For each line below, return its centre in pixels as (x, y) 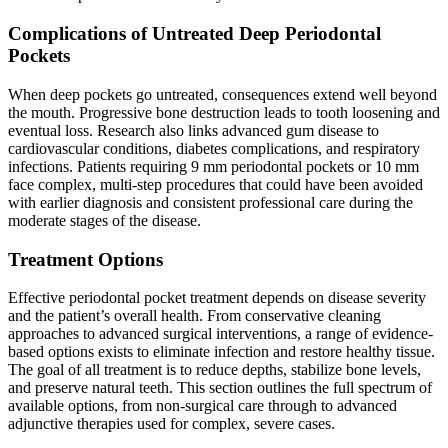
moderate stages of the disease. (106, 220)
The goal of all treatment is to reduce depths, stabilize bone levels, (214, 370)
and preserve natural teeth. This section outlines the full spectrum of (220, 388)
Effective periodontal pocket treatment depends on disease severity (217, 298)
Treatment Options (85, 259)
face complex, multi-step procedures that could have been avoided (215, 184)
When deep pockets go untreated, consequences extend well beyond (222, 94)
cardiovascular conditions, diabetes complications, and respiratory (214, 148)
